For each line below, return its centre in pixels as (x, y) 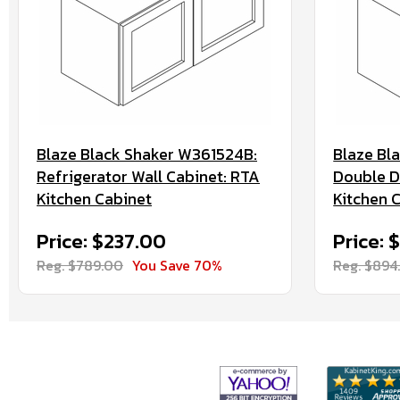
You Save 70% (177, 265)
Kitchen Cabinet (94, 199)
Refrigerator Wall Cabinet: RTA (148, 176)
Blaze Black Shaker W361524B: (147, 154)
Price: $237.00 (101, 242)
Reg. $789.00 (80, 265)
